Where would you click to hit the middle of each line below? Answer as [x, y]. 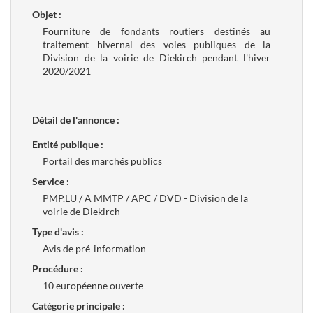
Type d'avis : [58, 232]
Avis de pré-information [94, 248]
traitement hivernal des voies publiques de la [156, 44]
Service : [51, 181]
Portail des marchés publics [102, 161]
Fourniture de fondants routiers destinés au [156, 31]
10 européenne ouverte [93, 285]
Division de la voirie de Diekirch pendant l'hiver [156, 58]
